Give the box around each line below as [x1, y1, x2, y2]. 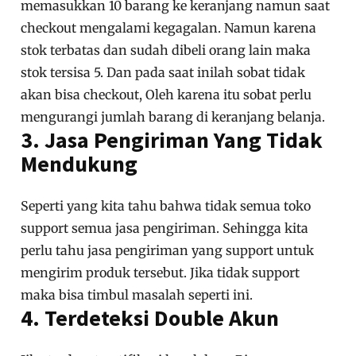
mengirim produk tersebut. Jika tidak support [21, 265, 300, 281]
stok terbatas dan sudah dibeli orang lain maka [21, 42, 311, 59]
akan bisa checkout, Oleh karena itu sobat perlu [21, 87, 312, 103]
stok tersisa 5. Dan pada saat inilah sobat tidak [21, 64, 306, 81]
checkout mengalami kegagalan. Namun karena [21, 20, 317, 37]
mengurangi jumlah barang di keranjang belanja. [21, 109, 326, 126]
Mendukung [21, 149, 138, 179]
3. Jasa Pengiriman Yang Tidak [21, 126, 323, 155]
